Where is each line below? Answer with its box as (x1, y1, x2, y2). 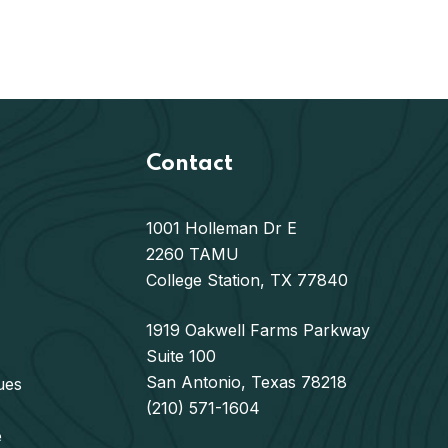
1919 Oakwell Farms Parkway (146, 320, 371, 341)
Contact (146, 153, 234, 176)
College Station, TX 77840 (146, 270, 349, 291)
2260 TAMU (146, 244, 240, 265)
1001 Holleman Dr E (146, 218, 298, 239)
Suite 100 (146, 346, 217, 367)
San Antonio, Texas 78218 (146, 372, 348, 393)
